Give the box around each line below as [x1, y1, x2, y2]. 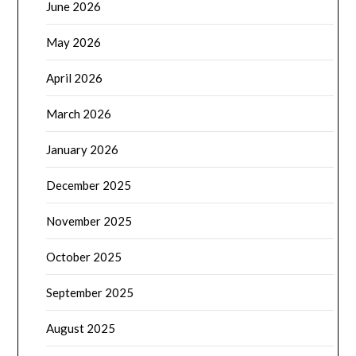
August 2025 [46, 321, 116, 336]
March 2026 [46, 106, 112, 122]
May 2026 [46, 35, 102, 50]
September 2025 [46, 285, 134, 300]
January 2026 [46, 142, 119, 157]
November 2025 [46, 214, 133, 229]
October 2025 [46, 250, 122, 265]
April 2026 [46, 71, 103, 86]
